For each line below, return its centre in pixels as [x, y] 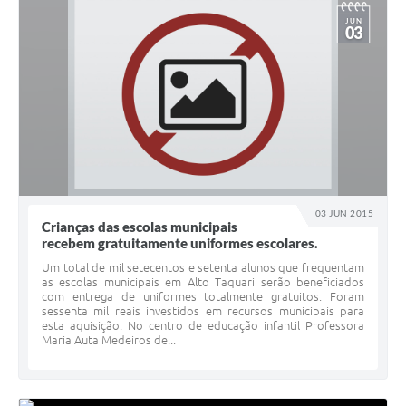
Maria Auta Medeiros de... [109, 340]
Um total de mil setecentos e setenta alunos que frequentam [203, 268]
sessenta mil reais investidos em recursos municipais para [203, 311]
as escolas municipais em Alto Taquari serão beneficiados [203, 282]
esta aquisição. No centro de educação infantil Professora [203, 326]
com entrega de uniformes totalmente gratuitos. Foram [203, 297]
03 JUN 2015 [344, 213]
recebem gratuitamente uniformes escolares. [180, 243]
